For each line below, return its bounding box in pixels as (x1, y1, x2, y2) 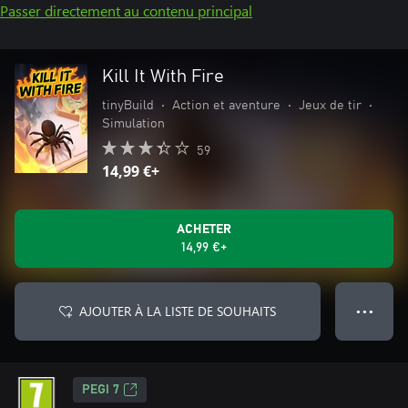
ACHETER (177, 223, 231, 236)
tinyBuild (102, 99, 154, 112)
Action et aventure (172, 99, 280, 112)
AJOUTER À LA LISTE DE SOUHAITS (79, 302, 276, 320)
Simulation (102, 117, 165, 130)
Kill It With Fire (102, 67, 224, 86)
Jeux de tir (299, 99, 362, 112)
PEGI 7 (82, 383, 119, 396)
